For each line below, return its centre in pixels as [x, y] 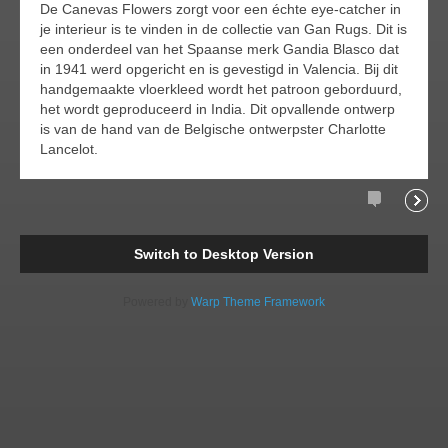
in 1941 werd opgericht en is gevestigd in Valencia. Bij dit [219, 68]
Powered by [157, 301]
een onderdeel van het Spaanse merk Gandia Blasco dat [219, 48]
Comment [399, 231]
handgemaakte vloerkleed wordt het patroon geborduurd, [221, 88]
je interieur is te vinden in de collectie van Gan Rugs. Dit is [223, 28]
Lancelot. [69, 148]
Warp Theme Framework [258, 301]
